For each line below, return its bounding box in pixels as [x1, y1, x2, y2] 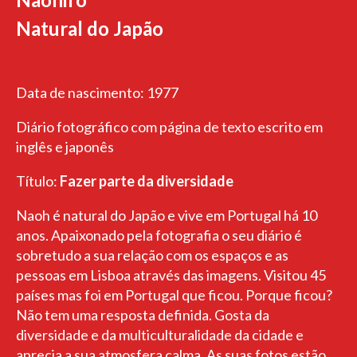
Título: [16, 172, 60, 190]
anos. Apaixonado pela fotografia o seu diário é [16, 226, 302, 244]
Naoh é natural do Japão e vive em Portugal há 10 [16, 206, 317, 224]
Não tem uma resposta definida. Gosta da [16, 306, 269, 324]
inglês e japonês [16, 138, 114, 155]
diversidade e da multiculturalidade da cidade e [16, 326, 304, 343]
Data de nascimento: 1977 [16, 84, 178, 101]
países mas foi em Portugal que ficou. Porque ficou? [16, 286, 332, 304]
